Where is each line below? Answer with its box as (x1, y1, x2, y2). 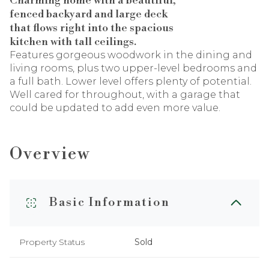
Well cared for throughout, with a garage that (10, 89, 240, 100)
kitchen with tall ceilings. (10, 35, 136, 49)
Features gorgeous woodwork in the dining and (10, 49, 252, 61)
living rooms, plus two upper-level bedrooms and (10, 62, 257, 74)
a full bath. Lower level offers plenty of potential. (10, 76, 252, 87)
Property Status (19, 237, 85, 247)
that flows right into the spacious (10, 21, 174, 35)
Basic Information (49, 195, 170, 210)
